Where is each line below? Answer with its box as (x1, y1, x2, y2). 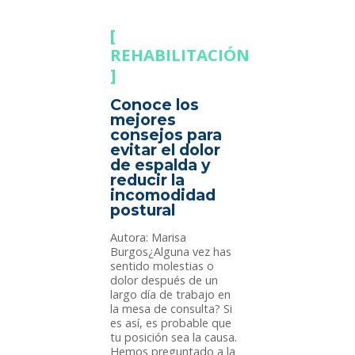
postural (110, 200, 176, 220)
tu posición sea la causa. (110, 330, 238, 345)
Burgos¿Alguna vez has (110, 244, 232, 260)
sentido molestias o (110, 258, 215, 274)
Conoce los (110, 95, 200, 115)
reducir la (110, 170, 185, 190)
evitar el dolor (110, 140, 221, 160)
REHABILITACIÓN (110, 44, 250, 67)
